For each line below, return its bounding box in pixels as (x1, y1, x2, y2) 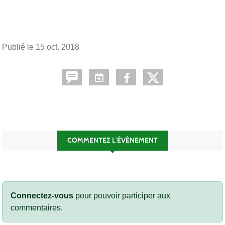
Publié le (2, 42, 36, 51)
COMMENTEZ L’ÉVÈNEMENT (67, 136, 158, 145)
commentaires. (11, 203, 63, 212)
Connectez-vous (11, 191, 73, 200)
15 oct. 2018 (36, 42, 79, 51)
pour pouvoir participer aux (73, 191, 170, 200)
